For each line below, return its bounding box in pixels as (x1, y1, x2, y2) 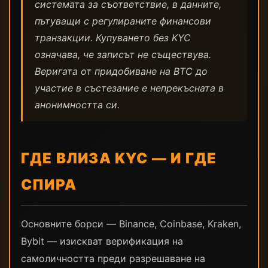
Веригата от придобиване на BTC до (35, 65, 208, 77)
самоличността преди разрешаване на (21, 252, 205, 264)
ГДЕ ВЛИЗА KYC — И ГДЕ (21, 150, 217, 167)
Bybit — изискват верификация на (21, 235, 183, 247)
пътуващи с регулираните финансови (35, 15, 211, 27)
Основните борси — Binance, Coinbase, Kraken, (21, 218, 241, 230)
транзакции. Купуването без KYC (35, 32, 191, 44)
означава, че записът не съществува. (35, 48, 211, 60)
